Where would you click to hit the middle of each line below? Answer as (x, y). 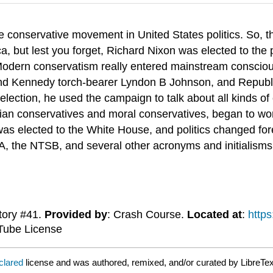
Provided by (76, 215)
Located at (214, 215)
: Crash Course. (147, 215)
